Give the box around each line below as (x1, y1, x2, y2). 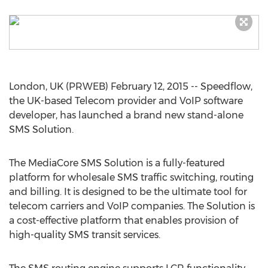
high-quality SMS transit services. (9, 229, 160, 240)
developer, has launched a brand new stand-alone (9, 109, 243, 121)
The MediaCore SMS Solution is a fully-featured (9, 157, 225, 169)
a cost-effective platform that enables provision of (9, 215, 238, 226)
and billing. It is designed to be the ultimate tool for (9, 186, 247, 197)
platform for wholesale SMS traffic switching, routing (9, 172, 254, 183)
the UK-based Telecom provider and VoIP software (9, 95, 243, 106)
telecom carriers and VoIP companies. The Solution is (9, 200, 255, 212)
